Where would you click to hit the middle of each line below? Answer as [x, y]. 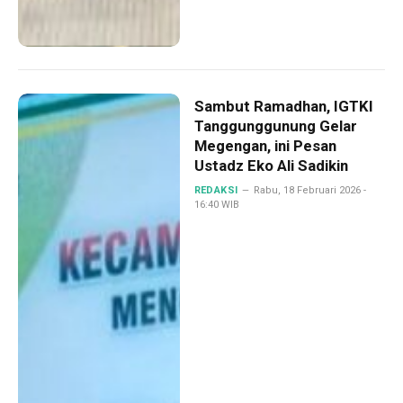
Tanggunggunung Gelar [275, 125]
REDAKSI [216, 190]
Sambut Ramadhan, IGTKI [283, 106]
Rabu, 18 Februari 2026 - [309, 190]
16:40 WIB [216, 204]
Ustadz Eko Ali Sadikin [271, 165]
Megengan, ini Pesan [265, 145]
